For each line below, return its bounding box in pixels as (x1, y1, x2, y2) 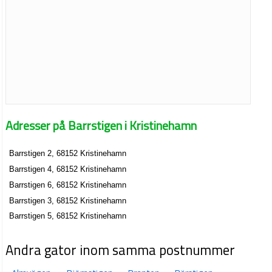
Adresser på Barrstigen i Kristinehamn (5, 115, 197, 135)
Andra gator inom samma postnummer (5, 239, 236, 260)
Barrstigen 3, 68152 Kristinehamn (9, 195, 127, 205)
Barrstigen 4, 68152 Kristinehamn (9, 165, 127, 174)
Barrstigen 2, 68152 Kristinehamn (9, 149, 127, 158)
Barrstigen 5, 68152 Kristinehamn (9, 211, 127, 221)
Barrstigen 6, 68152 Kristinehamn (9, 180, 127, 189)
